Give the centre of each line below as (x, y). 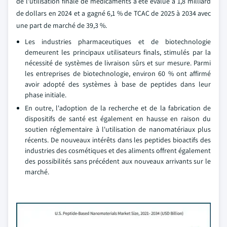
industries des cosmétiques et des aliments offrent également (118, 150)
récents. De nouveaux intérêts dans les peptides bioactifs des (118, 140)
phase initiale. (46, 95)
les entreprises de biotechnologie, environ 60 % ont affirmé (118, 73)
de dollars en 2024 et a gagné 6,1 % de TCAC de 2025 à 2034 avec (113, 13)
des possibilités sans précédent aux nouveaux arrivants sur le (118, 161)
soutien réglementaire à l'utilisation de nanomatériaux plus (118, 129)
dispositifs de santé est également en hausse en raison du (118, 119)
